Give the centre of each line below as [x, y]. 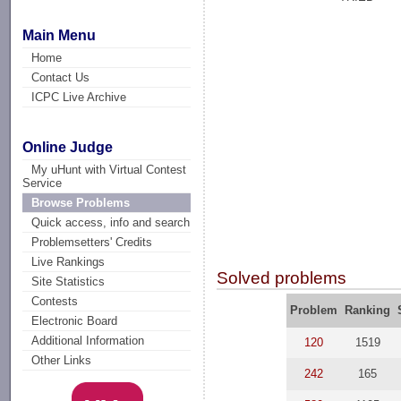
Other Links [62, 361]
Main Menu [60, 35]
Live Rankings [68, 262]
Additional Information [88, 341]
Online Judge [68, 148]
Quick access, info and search [111, 223]
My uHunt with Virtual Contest [109, 170]
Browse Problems [81, 203]
